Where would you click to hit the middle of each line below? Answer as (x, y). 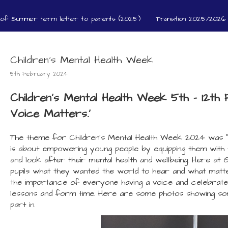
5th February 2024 (39, 74)
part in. (23, 205)
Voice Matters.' (51, 114)
